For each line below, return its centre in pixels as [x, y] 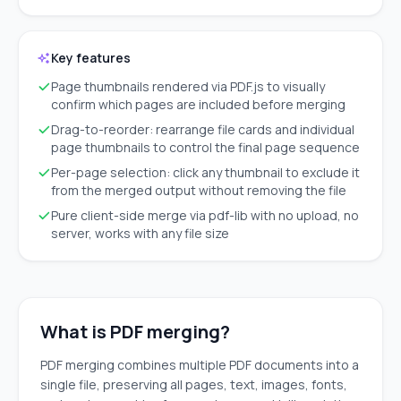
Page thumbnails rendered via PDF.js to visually [188, 86]
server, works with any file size [140, 233]
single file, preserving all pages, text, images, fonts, [194, 384]
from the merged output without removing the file [199, 190]
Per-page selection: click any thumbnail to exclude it [205, 172]
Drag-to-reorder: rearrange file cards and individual [203, 129]
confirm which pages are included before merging [198, 104]
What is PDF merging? [135, 332]
